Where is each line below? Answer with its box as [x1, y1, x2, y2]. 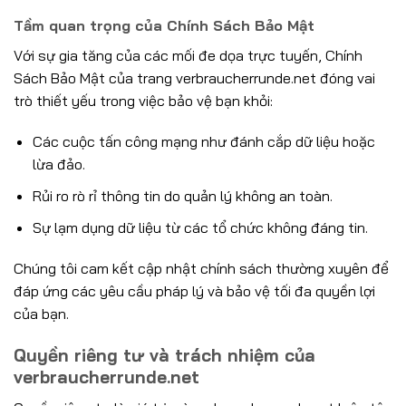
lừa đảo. [32, 155, 85, 174]
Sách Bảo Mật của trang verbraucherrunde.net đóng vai [14, 68, 375, 87]
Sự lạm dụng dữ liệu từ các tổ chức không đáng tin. [32, 217, 368, 237]
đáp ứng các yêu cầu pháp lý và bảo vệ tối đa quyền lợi [14, 282, 375, 301]
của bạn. [14, 304, 69, 324]
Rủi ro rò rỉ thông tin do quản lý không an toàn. [32, 187, 333, 205]
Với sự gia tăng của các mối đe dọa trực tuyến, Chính [14, 45, 362, 64]
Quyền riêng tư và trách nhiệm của [14, 344, 315, 367]
